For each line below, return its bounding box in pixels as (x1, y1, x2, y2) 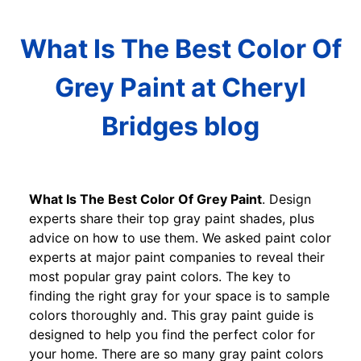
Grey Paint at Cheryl (55, 72, 306, 104)
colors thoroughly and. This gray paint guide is (29, 306, 313, 323)
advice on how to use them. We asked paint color (29, 229, 331, 246)
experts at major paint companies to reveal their (29, 248, 325, 265)
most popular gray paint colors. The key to (29, 268, 291, 284)
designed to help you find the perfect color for (29, 326, 315, 342)
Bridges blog (102, 110, 259, 143)
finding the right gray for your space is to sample (29, 287, 330, 304)
